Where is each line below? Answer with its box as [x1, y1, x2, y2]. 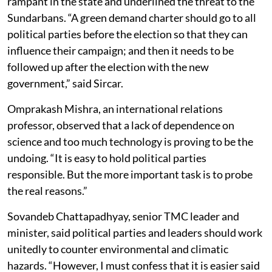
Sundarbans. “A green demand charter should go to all [7, 10, 256, 24]
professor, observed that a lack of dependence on [7, 118, 234, 132]
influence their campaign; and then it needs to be [7, 43, 234, 57]
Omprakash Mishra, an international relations [7, 101, 223, 115]
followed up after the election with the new [7, 59, 209, 73]
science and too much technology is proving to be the [7, 134, 253, 148]
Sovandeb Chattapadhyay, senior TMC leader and [7, 209, 239, 223]
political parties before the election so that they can [7, 27, 248, 41]
